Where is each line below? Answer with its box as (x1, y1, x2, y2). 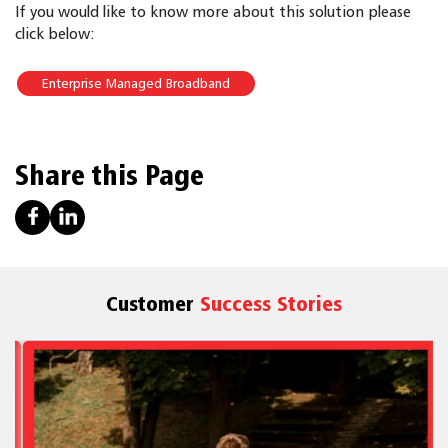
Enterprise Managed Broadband (42, 74, 230, 91)
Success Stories (200, 289, 342, 316)
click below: (15, 23, 95, 43)
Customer (106, 289, 200, 316)
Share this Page (15, 156, 204, 192)
